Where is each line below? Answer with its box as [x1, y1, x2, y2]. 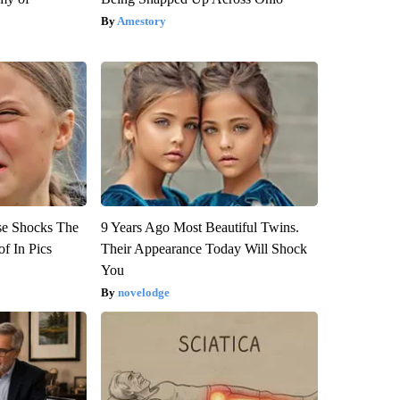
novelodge [117, 285, 170, 299]
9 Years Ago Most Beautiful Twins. [100, 219, 299, 235]
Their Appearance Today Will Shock [100, 240, 307, 256]
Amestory [116, 13, 166, 28]
